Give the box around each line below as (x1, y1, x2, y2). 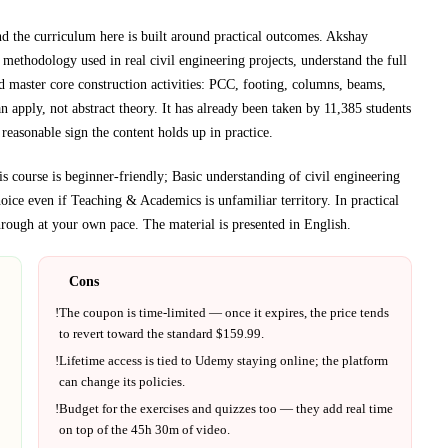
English (304, 215, 347, 232)
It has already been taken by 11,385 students (158, 99, 411, 116)
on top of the (59, 422, 131, 438)
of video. (179, 422, 230, 438)
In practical (331, 191, 399, 208)
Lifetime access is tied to (59, 353, 195, 369)
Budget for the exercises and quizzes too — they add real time (59, 401, 393, 417)
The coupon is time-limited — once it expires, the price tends (59, 305, 389, 321)
